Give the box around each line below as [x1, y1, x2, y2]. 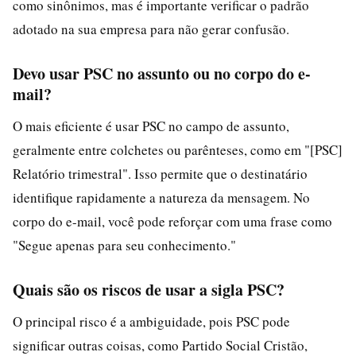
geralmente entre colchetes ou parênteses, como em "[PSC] [13, 140, 342, 159]
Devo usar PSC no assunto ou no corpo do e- [13, 61, 311, 85]
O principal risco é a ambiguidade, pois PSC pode [13, 311, 290, 331]
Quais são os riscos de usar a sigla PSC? [13, 277, 284, 301]
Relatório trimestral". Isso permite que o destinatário [13, 164, 308, 183]
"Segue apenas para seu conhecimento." [13, 235, 236, 254]
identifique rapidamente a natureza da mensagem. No [13, 188, 310, 207]
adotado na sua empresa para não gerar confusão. [13, 19, 289, 38]
